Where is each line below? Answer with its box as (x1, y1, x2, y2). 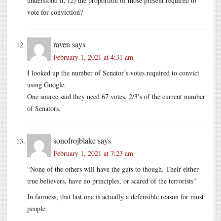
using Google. (27, 79, 66, 89)
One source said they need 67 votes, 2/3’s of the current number (27, 91, 205, 101)
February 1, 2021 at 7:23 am (53, 148, 133, 158)
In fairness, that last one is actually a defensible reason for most (27, 191, 204, 201)
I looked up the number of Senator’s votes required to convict (27, 68, 199, 77)
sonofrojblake (53, 135, 96, 146)
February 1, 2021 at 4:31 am (53, 52, 133, 62)
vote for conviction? (27, 7, 83, 17)
